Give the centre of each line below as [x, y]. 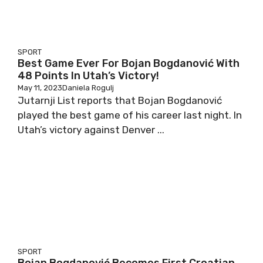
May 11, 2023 [40, 88]
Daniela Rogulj [88, 88]
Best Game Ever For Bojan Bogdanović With [129, 63]
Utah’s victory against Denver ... [91, 130]
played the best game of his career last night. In [130, 115]
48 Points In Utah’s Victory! [88, 76]
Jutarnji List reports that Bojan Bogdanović [120, 100]
